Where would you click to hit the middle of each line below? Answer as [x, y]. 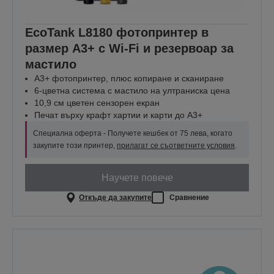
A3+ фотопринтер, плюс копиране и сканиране [129, 79]
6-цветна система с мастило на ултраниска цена [132, 91]
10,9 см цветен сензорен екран [97, 103]
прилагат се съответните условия [176, 146]
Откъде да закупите [116, 197]
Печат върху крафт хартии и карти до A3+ [118, 115]
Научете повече [137, 177]
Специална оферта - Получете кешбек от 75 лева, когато [133, 134]
